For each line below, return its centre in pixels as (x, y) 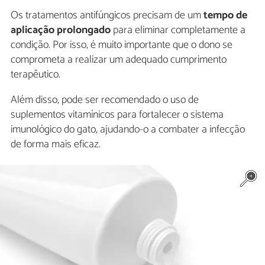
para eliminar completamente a (178, 30)
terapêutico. (35, 75)
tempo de (224, 16)
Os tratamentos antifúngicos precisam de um (106, 16)
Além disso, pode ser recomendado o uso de (105, 100)
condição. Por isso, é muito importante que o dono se (122, 45)
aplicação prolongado (61, 30)
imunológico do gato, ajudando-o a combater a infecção (128, 130)
